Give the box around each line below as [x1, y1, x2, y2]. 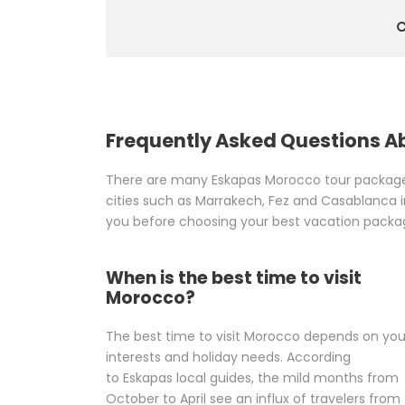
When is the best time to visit [106, 266, 362, 291]
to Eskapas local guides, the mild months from [106, 369, 399, 388]
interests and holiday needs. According [106, 348, 351, 367]
